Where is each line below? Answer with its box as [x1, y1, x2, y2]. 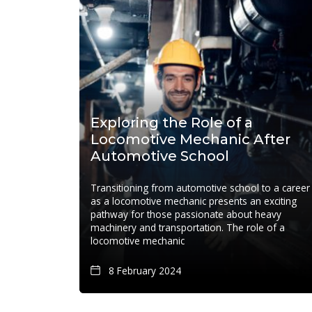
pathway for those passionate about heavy [91, 208, 281, 221]
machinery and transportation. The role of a [91, 221, 285, 235]
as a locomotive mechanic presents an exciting [91, 194, 297, 208]
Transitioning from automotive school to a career [91, 181, 310, 195]
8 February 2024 [108, 263, 181, 277]
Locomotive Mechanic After [91, 131, 290, 148]
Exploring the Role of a [91, 114, 253, 132]
